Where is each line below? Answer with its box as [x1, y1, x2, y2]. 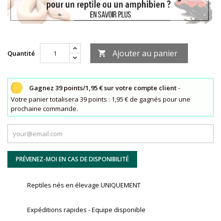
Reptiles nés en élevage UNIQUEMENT [27, 181, 141, 190]
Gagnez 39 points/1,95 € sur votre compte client [29, 83, 177, 92]
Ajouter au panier [112, 48, 178, 59]
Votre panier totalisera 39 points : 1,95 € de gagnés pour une [11, 94, 191, 104]
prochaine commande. [11, 104, 78, 113]
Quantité [7, 49, 35, 58]
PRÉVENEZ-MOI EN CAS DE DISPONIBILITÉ [16, 155, 129, 164]
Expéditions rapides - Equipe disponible [27, 205, 146, 215]
